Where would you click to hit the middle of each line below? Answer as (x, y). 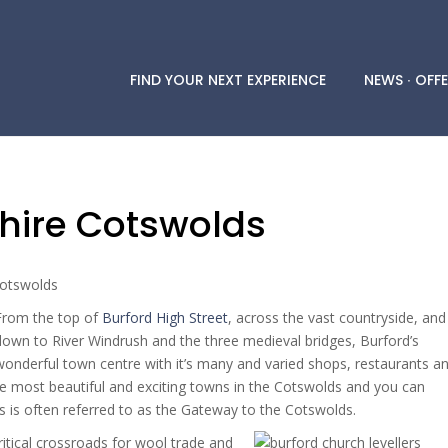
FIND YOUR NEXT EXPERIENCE (228, 79)
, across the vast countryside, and (337, 317)
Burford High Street (165, 317)
